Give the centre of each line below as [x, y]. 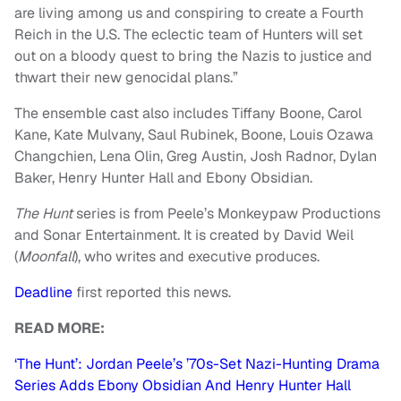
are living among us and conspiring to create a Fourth [189, 13]
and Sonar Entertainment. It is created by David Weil [184, 235]
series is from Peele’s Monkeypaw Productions [226, 214]
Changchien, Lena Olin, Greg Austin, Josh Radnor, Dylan [196, 157]
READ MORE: [60, 328]
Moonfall [46, 257]
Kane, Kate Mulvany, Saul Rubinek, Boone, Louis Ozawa [194, 135]
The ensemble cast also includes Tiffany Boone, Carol [188, 114]
